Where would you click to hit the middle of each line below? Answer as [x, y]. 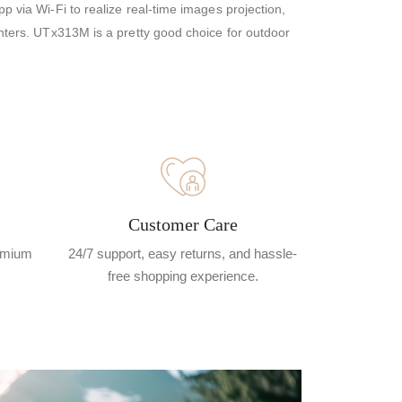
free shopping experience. [183, 275]
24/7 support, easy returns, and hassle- [183, 253]
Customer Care [183, 224]
